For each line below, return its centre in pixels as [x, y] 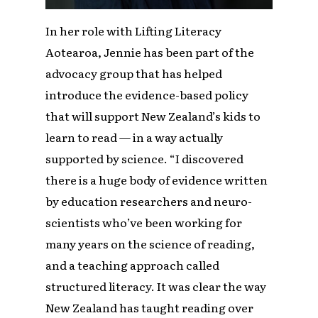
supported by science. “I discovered [145, 159]
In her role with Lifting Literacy [134, 31]
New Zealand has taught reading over [150, 308]
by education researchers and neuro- [149, 201]
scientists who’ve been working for [144, 223]
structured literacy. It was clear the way [156, 286]
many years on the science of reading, [150, 244]
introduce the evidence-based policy [147, 95]
